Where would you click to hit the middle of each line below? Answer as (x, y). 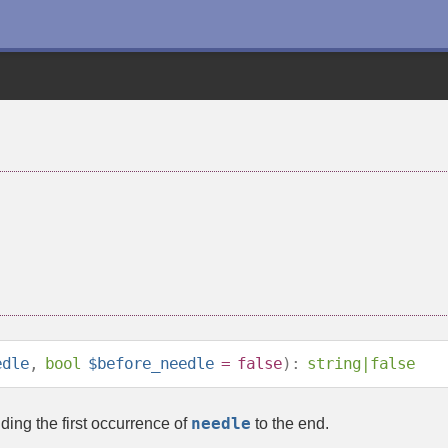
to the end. (290, 423)
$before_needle (151, 363)
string (334, 363)
